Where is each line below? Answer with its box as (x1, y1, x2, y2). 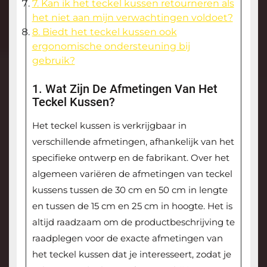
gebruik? (32, 55, 75, 67)
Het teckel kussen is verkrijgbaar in (32, 120, 187, 132)
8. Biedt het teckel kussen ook (32, 26, 177, 38)
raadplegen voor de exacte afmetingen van (32, 232, 223, 244)
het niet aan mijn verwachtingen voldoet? (32, 12, 233, 24)
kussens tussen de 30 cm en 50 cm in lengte (32, 184, 228, 196)
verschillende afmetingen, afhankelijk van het (32, 136, 234, 148)
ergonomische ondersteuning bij (32, 41, 190, 52)
